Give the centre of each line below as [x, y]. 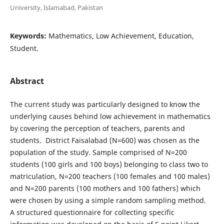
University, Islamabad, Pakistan [56, 7]
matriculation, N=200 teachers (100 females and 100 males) [110, 176]
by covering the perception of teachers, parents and [97, 128]
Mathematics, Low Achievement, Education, [121, 35]
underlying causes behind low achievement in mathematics [110, 116]
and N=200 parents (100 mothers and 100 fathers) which [105, 188]
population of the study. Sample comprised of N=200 [98, 152]
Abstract [27, 81]
